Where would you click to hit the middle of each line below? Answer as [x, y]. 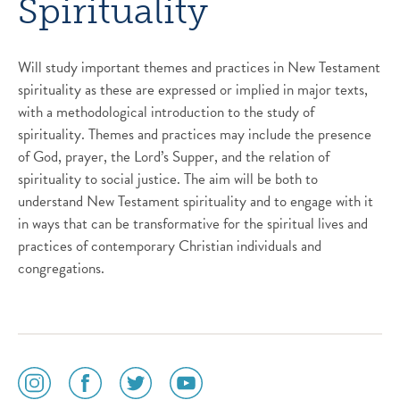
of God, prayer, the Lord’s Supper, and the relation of [174, 156]
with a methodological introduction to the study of [166, 112]
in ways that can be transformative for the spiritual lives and [193, 223]
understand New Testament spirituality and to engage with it [196, 201]
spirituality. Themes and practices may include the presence [195, 134]
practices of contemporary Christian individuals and [170, 246]
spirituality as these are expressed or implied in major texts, [193, 89]
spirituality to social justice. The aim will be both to [168, 179]
